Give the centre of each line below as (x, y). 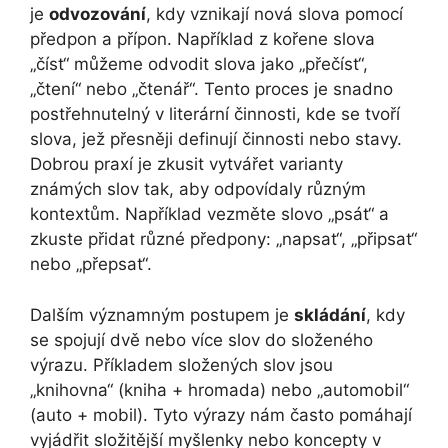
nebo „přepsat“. (91, 264)
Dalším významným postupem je (162, 314)
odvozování (97, 14)
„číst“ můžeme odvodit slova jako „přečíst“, (199, 64)
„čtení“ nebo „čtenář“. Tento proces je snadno (211, 89)
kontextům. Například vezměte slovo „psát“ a (209, 214)
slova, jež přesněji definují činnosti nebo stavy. (216, 139)
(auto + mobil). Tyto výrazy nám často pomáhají (221, 414)
